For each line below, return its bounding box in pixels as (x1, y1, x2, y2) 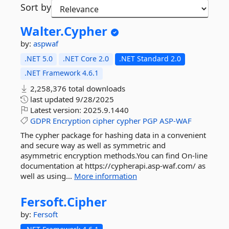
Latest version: (28, 105, 83, 115)
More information (74, 171, 137, 181)
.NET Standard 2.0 (119, 54, 181, 63)
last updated (28, 94, 76, 104)
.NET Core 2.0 (63, 54, 109, 63)
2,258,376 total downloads (28, 83, 125, 94)
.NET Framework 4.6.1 (25, 68, 99, 78)
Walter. (20, 22, 64, 39)
